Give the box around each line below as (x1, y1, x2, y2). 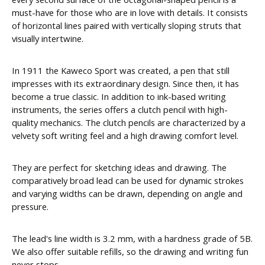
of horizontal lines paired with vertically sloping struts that (12, 20, 241, 32)
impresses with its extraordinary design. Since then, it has (12, 77, 239, 90)
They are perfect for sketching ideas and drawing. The (12, 161, 227, 174)
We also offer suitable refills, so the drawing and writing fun (12, 245, 248, 258)
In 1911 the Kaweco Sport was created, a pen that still (12, 64, 230, 77)
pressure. (12, 201, 49, 213)
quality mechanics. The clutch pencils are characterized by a (12, 117, 245, 129)
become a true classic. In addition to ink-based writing (12, 91, 226, 103)
